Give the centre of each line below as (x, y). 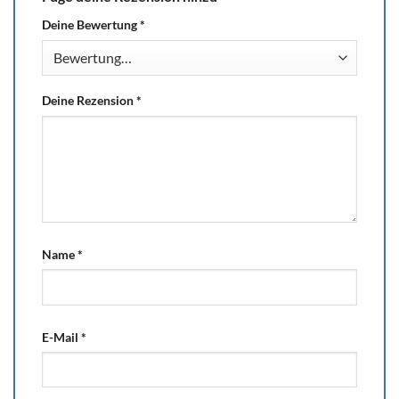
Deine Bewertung (91, 25)
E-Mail (61, 337)
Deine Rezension (89, 100)
